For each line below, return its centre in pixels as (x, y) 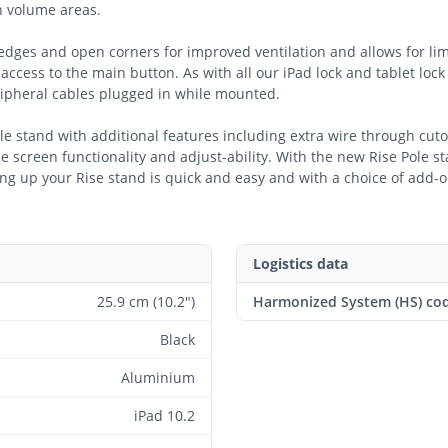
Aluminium (158, 377)
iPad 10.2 (164, 415)
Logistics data (300, 263)
